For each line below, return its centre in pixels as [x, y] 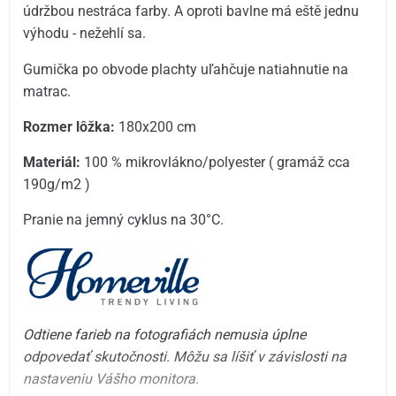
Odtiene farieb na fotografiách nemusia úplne [165, 334]
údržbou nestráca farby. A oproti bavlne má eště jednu [191, 11]
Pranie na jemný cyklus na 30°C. [124, 220]
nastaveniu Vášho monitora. [111, 378]
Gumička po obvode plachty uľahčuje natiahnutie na [186, 69]
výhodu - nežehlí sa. [85, 34]
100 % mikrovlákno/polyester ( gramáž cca [216, 162]
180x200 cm [156, 126]
